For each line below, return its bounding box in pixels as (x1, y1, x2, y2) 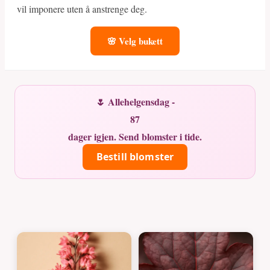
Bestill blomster (96, 150, 174, 164)
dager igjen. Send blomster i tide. (68, 130, 202, 144)
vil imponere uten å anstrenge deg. (17, 2, 147, 15)
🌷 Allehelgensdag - (95, 95, 175, 109)
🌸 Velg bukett (107, 34, 163, 48)
